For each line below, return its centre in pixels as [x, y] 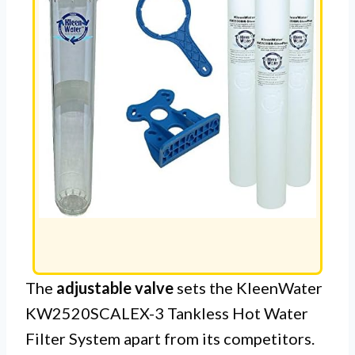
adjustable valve [115, 287]
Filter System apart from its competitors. [170, 338]
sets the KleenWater [248, 287]
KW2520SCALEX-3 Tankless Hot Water [167, 313]
